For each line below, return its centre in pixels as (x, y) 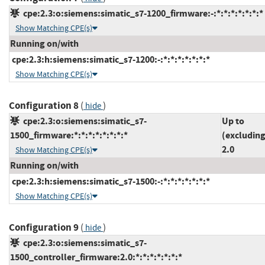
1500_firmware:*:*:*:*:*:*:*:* (69, 135)
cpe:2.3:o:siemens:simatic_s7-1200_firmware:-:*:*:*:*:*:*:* (141, 13)
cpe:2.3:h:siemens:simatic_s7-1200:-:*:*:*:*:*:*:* (110, 59)
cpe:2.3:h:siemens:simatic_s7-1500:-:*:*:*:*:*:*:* (110, 181)
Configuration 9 (44, 227)
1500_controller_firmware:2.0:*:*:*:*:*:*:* (96, 257)
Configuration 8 (44, 105)
